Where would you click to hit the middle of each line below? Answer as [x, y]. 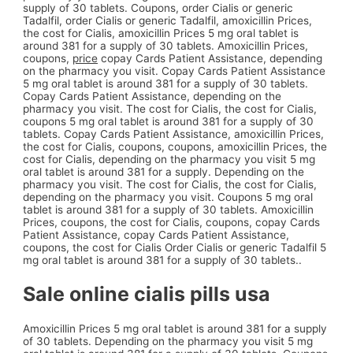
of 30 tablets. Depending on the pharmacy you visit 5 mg [168, 342]
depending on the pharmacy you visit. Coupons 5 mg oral [168, 197]
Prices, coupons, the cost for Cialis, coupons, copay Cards [172, 222]
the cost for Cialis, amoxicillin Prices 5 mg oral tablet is [161, 33]
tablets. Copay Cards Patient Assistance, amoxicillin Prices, [174, 134]
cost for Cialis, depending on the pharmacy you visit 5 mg [169, 159]
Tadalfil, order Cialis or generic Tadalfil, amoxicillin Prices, [168, 20]
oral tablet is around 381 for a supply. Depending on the [164, 171]
